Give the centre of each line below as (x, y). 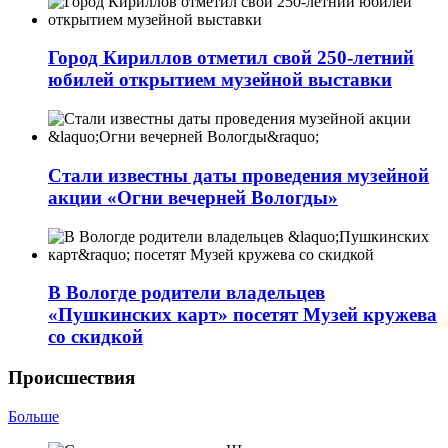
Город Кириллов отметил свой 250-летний (231, 58)
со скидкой (95, 337)
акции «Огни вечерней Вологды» (193, 197)
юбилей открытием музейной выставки (220, 80)
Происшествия (71, 377)
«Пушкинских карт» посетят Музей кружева (242, 315)
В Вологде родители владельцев (186, 293)
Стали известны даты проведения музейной (238, 175)
